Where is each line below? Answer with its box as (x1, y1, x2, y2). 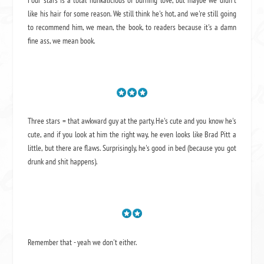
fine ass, (28, 35, 53, 47)
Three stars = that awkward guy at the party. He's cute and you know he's (28, 115, 236, 127)
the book (116, 22, 142, 33)
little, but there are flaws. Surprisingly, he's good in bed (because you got (28, 143, 236, 154)
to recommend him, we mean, (28, 22, 117, 33)
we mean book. (52, 35, 95, 47)
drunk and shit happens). (28, 156, 98, 167)
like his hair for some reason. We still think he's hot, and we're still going (28, 8, 236, 19)
